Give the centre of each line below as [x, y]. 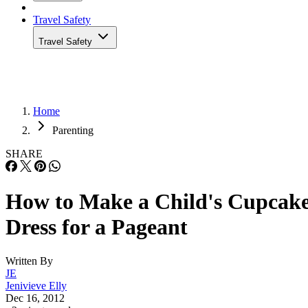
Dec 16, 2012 [35, 298]
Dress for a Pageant [97, 227]
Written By [29, 261]
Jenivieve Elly [36, 285]
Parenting [73, 130]
